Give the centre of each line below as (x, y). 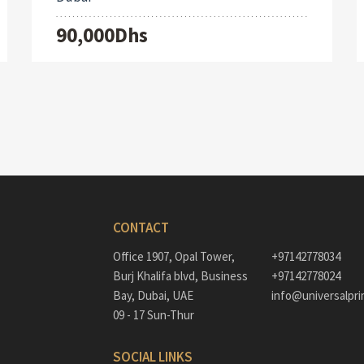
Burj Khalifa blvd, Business (180, 276)
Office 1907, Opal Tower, (174, 257)
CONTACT (141, 228)
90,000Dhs (102, 35)
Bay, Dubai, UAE (153, 296)
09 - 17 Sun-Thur (154, 315)
